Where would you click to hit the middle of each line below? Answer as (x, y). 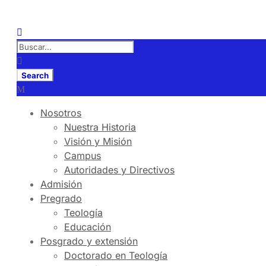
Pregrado (61, 198)
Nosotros (61, 113)
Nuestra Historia (100, 127)
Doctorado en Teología (116, 255)
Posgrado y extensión (89, 241)
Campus (83, 156)
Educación (88, 227)
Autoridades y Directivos (119, 170)
